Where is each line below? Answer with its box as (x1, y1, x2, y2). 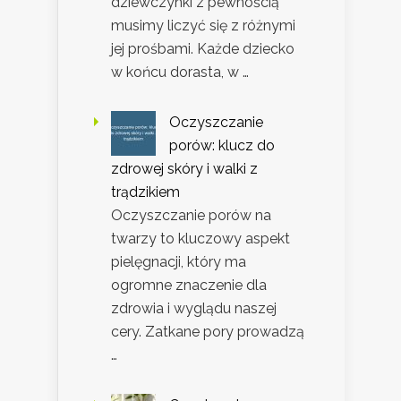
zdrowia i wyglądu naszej (111, 300, 277, 318)
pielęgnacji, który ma (111, 253, 246, 271)
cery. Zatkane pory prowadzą (111, 323, 304, 341)
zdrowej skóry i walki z (111, 160, 258, 178)
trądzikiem (111, 183, 180, 201)
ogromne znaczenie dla (111, 277, 267, 294)
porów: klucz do (169, 137, 275, 155)
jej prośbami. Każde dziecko (111, 40, 294, 58)
